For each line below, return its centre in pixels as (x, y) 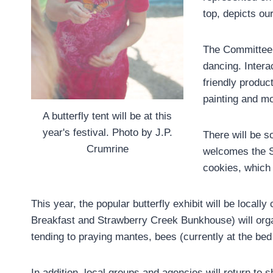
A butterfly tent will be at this (107, 116)
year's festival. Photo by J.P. (107, 132)
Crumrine (107, 149)
